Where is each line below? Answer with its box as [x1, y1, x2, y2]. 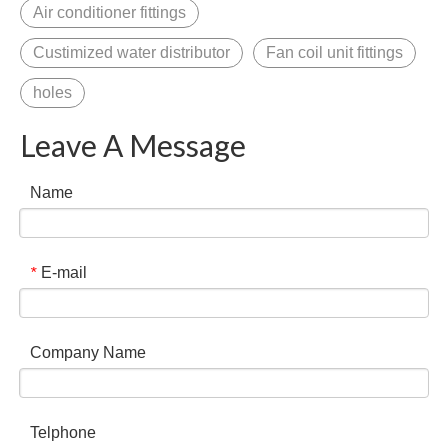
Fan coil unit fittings [266, 44, 403, 61]
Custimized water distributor [33, 44, 230, 61]
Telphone [30, 424, 96, 441]
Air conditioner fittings [33, 4, 186, 21]
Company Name [30, 344, 146, 361]
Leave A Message [20, 127, 246, 163]
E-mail [41, 264, 87, 281]
